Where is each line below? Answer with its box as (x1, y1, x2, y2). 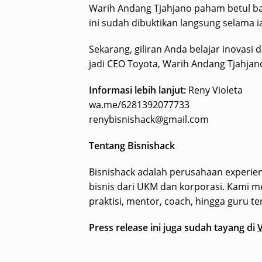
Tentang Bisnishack (89, 139, 177, 153)
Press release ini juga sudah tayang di (89, 221, 257, 235)
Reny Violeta (186, 84, 243, 97)
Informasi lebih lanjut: (89, 84, 186, 97)
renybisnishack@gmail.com (89, 113, 209, 126)
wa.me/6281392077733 (89, 98, 189, 112)
